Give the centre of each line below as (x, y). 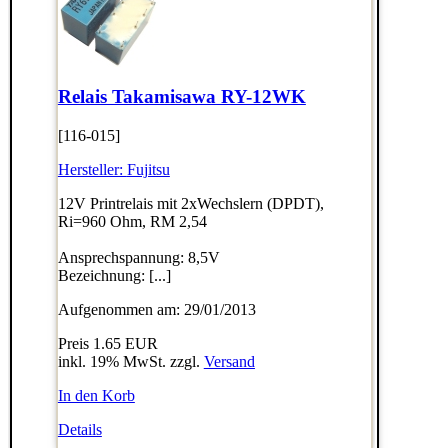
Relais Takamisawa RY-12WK (181, 96)
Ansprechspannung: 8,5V (138, 257)
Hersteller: (92, 169)
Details (79, 429)
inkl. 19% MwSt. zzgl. (130, 361)
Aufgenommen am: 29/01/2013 (156, 309)
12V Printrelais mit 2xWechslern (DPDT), (190, 203)
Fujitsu (148, 169)
